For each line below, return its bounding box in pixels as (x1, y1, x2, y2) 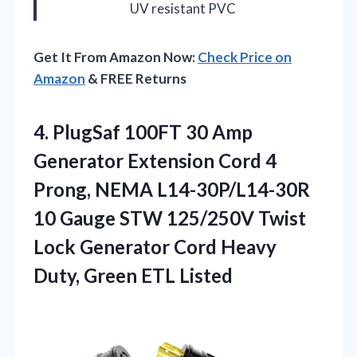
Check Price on (198, 48, 292, 65)
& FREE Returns (85, 69, 186, 87)
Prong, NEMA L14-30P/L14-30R (33, 177, 310, 201)
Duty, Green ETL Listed (33, 263, 233, 287)
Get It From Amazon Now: (33, 48, 198, 65)
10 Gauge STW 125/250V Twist (33, 206, 306, 229)
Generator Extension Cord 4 (33, 148, 277, 172)
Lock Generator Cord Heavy (33, 234, 277, 258)
